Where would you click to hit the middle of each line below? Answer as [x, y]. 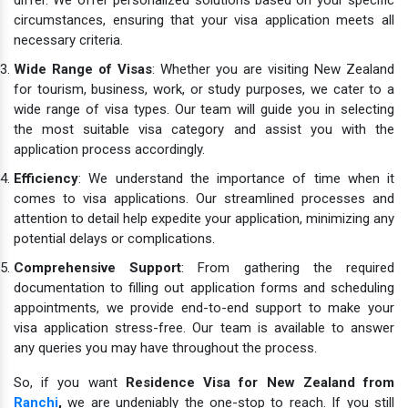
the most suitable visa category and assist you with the [204, 129]
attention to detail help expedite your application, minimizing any [204, 218]
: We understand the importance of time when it [236, 178]
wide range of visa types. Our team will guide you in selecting [204, 109]
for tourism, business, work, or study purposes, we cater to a [204, 89]
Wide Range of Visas [83, 69]
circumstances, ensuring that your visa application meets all [204, 20]
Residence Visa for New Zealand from [260, 382]
